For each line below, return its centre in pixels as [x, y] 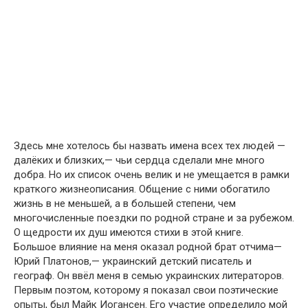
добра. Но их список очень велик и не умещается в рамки [152, 175]
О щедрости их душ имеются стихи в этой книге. [129, 233]
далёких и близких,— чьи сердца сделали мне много [139, 161]
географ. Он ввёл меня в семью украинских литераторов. [149, 276]
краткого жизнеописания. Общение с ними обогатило [142, 189]
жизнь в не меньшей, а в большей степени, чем [125, 204]
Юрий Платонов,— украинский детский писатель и [133, 262]
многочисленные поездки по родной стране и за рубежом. [154, 218]
